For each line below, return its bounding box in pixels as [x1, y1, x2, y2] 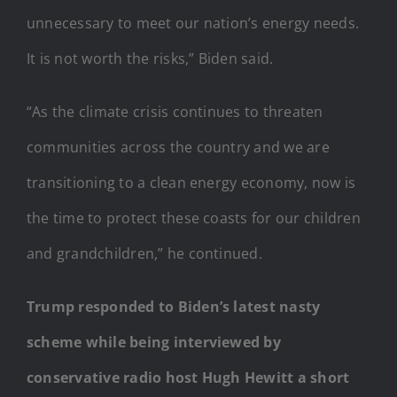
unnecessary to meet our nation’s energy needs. [27, 12, 360, 33]
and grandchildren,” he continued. [27, 243, 262, 263]
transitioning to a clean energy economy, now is [27, 172, 356, 192]
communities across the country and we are [27, 136, 330, 157]
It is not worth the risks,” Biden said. [27, 48, 274, 68]
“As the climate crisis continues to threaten [27, 101, 323, 121]
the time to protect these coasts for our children [27, 207, 361, 228]
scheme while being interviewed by [27, 331, 281, 352]
